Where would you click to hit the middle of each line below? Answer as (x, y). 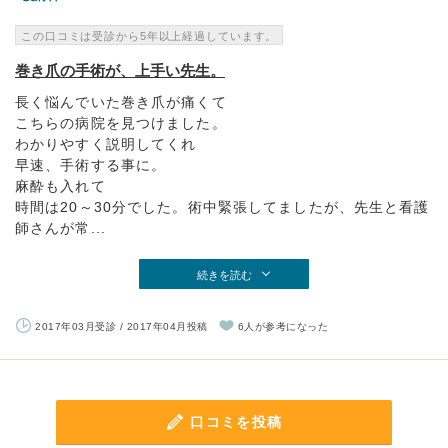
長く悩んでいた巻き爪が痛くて (121, 102)
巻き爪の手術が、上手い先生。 (120, 70)
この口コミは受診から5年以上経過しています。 (149, 36)
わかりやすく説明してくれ (106, 144)
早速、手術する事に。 (91, 165)
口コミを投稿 (236, 422)
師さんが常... (60, 228)
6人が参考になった (282, 326)
